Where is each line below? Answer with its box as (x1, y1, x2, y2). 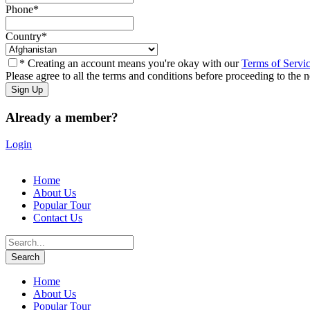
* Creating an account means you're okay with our (19, 57, 241, 70)
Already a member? (6, 109, 118, 125)
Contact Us (33, 211, 82, 224)
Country (6, 30, 42, 43)
